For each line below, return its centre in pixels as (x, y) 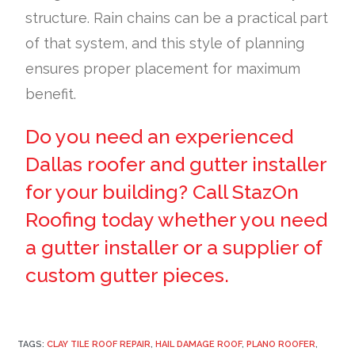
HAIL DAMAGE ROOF (199, 344)
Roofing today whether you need (177, 219)
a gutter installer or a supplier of (174, 247)
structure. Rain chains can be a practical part (177, 17)
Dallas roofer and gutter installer (176, 164)
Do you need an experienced (160, 136)
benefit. (51, 94)
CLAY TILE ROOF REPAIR (99, 344)
